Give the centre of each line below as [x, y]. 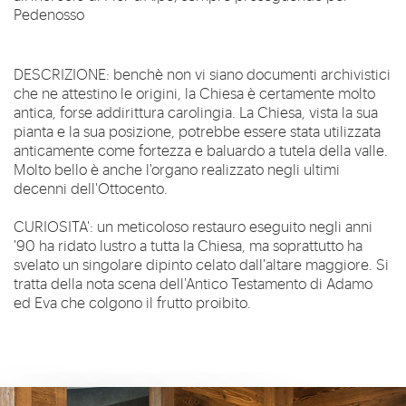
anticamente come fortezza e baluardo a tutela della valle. [201, 150]
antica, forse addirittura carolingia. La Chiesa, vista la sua [196, 111]
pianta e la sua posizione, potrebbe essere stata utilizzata [197, 130]
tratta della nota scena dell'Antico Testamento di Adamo [193, 283]
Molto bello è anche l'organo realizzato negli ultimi [177, 169]
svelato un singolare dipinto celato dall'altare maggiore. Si [201, 264]
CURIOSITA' [52, 226]
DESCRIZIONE [60, 73]
